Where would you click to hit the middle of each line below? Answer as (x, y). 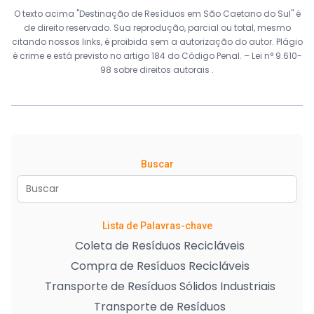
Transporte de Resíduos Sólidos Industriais (160, 286)
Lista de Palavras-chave (157, 226)
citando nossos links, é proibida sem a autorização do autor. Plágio (157, 42)
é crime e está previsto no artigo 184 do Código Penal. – (132, 56)
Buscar (157, 164)
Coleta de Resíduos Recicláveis (160, 246)
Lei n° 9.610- (277, 56)
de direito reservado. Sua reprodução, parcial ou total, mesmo (157, 28)
